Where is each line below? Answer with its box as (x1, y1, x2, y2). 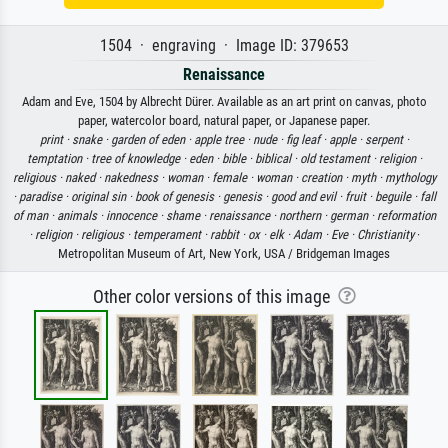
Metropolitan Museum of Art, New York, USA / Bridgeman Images (58, 246, 390, 262)
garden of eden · (110, 132, 194, 148)
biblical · (254, 151, 300, 167)
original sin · (70, 189, 135, 205)
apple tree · (193, 132, 253, 148)
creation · (300, 170, 351, 186)
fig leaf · (285, 132, 329, 148)
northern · (278, 208, 330, 224)
